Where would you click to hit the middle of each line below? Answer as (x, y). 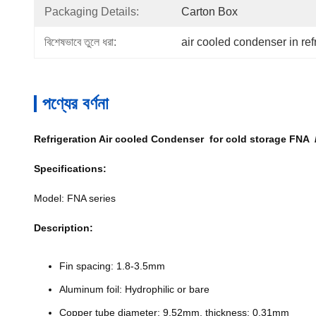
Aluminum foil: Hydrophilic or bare (136, 289)
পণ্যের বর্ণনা (75, 103)
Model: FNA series (76, 198)
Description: (63, 228)
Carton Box (209, 12)
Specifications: (70, 169)
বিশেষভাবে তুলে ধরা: (80, 42)
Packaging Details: (92, 12)
